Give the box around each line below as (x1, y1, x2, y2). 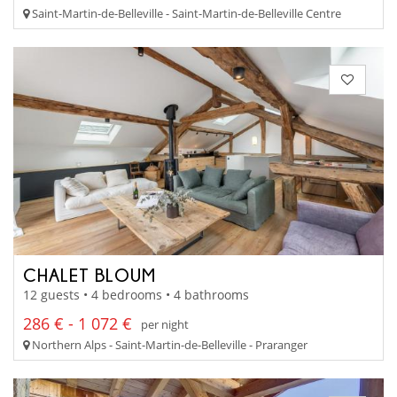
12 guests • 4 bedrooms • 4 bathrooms (23, 286, 249, 304)
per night (141, 315, 189, 332)
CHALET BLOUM (23, 264, 156, 284)
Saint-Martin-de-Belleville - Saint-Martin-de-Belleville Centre (29, 4, 341, 21)
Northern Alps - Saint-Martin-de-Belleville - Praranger (29, 337, 307, 354)
